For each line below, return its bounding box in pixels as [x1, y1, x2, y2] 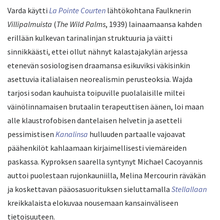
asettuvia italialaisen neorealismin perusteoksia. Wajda [7, 74, 192, 84]
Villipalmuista [7, 19, 52, 29]
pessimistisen [7, 129, 55, 139]
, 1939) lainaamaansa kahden [106, 19, 202, 29]
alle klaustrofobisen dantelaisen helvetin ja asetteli [7, 115, 182, 126]
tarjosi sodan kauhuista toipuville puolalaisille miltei [7, 88, 185, 98]
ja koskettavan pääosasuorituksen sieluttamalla [7, 184, 171, 194]
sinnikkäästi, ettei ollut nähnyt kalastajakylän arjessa [7, 47, 188, 57]
